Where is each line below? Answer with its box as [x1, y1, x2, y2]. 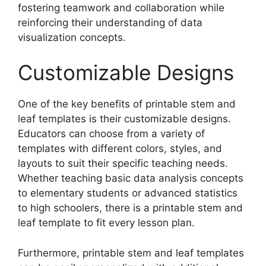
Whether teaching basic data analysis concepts [18, 172, 243, 185]
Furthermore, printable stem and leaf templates [18, 246, 244, 259]
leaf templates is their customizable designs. [18, 113, 231, 125]
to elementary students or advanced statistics [18, 187, 237, 199]
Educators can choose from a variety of [18, 128, 205, 140]
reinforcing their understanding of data [18, 16, 202, 28]
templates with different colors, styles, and [18, 142, 222, 155]
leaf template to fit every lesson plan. [18, 217, 195, 229]
